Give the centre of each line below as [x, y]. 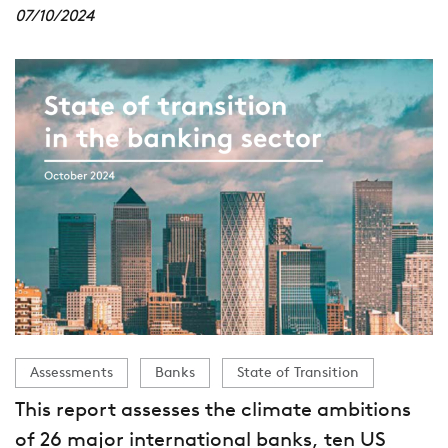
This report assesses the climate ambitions [213, 411]
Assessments [71, 373]
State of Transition [298, 373]
